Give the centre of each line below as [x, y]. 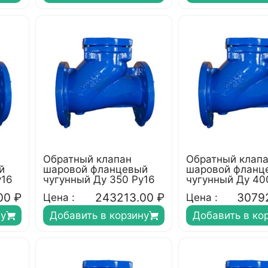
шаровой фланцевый [95, 169]
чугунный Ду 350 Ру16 [99, 179]
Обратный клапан [87, 159]
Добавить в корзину [99, 215]
